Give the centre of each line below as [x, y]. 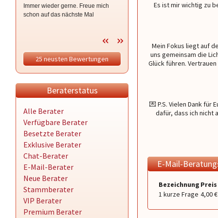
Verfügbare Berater [55, 122]
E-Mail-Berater [48, 167]
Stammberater [48, 189]
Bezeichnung [179, 184]
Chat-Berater [46, 156]
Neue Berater [45, 178]
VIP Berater [43, 200]
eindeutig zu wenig [146, 6]
